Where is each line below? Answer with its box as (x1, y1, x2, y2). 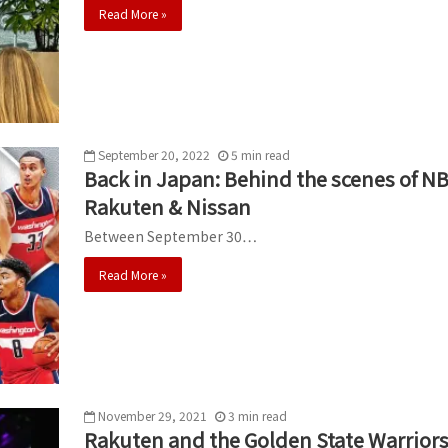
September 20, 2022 (98, 145, 210, 163)
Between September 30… (84, 225, 257, 246)
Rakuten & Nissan (84, 191, 251, 221)
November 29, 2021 (98, 406, 207, 424)
